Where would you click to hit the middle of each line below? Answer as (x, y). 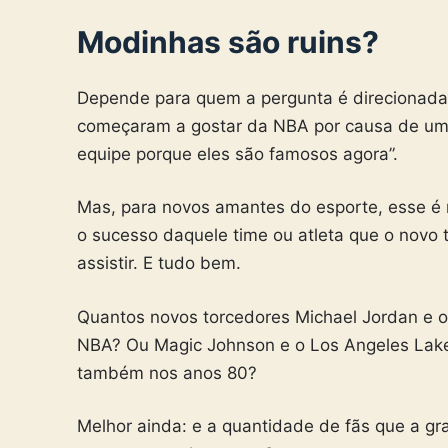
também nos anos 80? (167, 372)
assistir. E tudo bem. (159, 263)
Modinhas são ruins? (228, 41)
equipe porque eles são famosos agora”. (237, 153)
